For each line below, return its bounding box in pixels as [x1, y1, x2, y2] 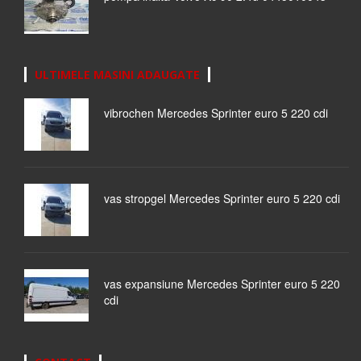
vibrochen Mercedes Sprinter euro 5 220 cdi [104, 105, 328, 122]
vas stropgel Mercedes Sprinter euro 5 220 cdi [104, 190, 340, 207]
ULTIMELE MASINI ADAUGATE [35, 67, 200, 83]
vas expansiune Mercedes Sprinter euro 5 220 [104, 276, 340, 293]
